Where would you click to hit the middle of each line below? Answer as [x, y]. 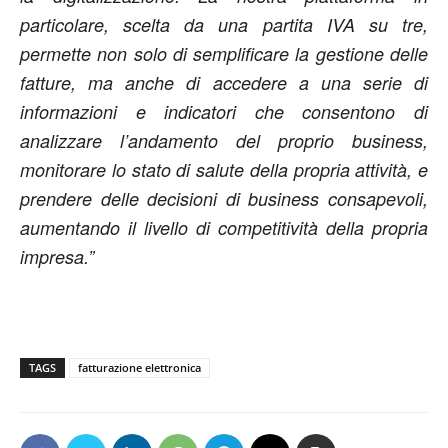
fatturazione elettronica [139, 368]
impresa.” [57, 257]
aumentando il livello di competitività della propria [224, 228]
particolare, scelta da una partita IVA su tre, [224, 25]
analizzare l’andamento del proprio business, [224, 141]
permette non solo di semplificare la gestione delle [224, 54]
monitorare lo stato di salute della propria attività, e [224, 170]
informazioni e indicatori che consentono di [224, 112]
